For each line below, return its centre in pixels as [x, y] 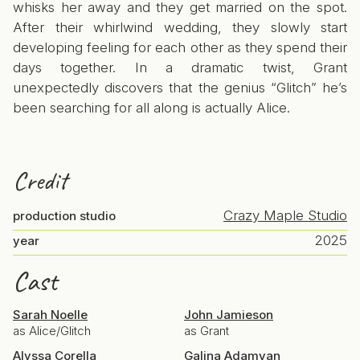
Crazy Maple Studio [285, 215]
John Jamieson [229, 315]
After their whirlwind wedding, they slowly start [180, 27]
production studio [64, 216]
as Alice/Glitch [52, 331]
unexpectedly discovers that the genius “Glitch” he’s [180, 88]
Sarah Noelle [50, 315]
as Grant [207, 331]
